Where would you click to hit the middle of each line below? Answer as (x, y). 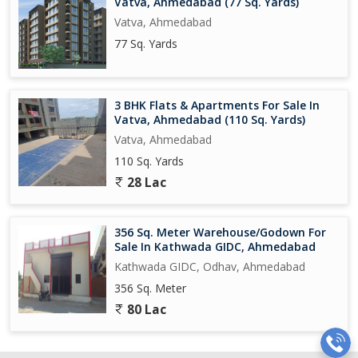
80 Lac (145, 309)
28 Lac (145, 182)
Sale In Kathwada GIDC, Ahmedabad (215, 246)
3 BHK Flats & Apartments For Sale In (217, 105)
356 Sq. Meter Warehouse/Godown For (220, 232)
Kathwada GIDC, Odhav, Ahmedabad (210, 266)
